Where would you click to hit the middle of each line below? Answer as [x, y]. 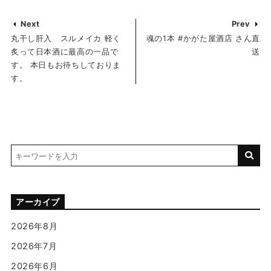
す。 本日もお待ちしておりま [66, 65]
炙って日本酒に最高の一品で [64, 52]
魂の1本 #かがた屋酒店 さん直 [203, 39]
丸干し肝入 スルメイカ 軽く [66, 39]
